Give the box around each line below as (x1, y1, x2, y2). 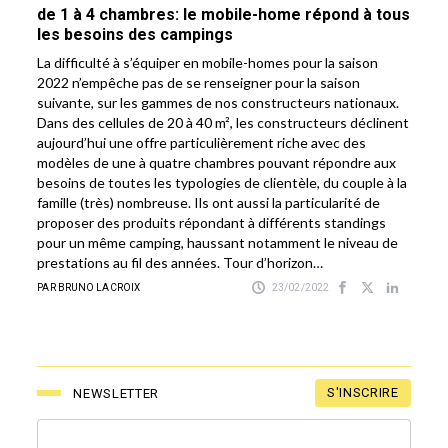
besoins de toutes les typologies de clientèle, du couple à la (37, 174, 408, 192)
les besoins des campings (37, 25, 234, 45)
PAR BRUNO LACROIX (37, 282, 141, 294)
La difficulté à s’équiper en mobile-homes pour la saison (37, 54, 379, 72)
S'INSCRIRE (327, 385, 399, 401)
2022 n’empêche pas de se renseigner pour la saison (37, 74, 361, 92)
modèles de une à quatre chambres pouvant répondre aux (37, 154, 397, 172)
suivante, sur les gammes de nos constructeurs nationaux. (37, 94, 403, 112)
